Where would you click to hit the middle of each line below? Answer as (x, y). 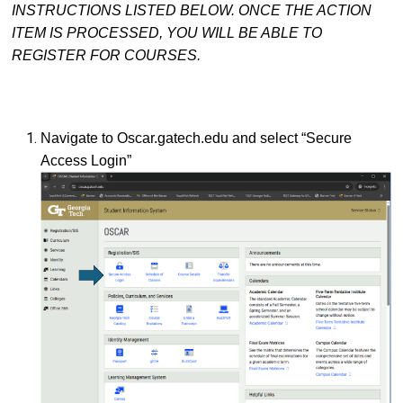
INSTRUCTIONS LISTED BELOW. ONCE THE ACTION (192, 11)
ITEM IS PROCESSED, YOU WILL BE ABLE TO (167, 33)
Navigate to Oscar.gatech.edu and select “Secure (196, 138)
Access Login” (88, 160)
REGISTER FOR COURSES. (108, 56)
